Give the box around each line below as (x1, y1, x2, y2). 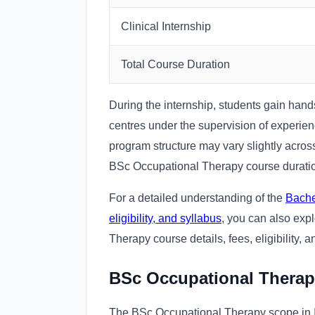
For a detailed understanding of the (109, 192, 285, 205)
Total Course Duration (121, 58, 230, 71)
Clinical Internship (121, 20, 211, 33)
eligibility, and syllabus (109, 212, 221, 225)
